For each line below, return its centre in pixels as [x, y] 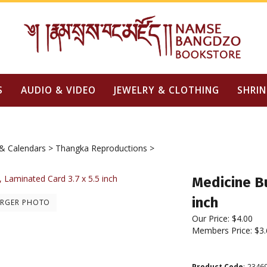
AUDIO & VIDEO [58, 90]
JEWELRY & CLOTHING [166, 90]
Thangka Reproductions [101, 148]
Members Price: [223, 230]
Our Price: [211, 218]
